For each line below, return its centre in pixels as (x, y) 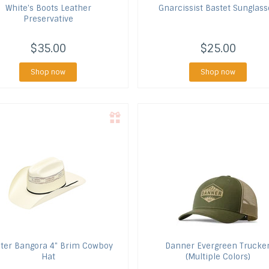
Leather (74, 8)
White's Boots (32, 8)
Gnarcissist (181, 8)
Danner (180, 246)
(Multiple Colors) (218, 257)
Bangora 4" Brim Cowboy (62, 246)
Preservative (48, 19)
